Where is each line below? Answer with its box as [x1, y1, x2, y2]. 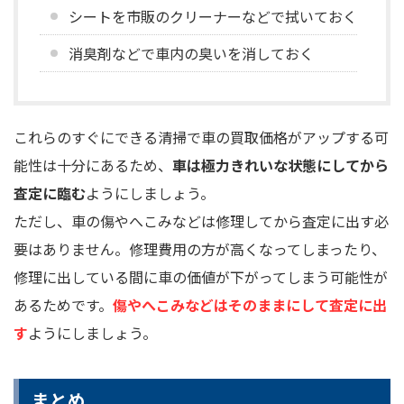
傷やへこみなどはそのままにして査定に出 [113, 293, 387, 316]
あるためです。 [14, 293, 113, 316]
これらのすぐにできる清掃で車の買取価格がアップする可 [14, 125, 389, 148]
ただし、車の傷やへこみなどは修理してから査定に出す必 [14, 209, 389, 232]
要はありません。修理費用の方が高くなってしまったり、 [14, 237, 386, 260]
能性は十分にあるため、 [14, 153, 172, 176]
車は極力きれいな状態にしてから [172, 153, 389, 176]
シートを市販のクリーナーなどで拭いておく [69, 5, 357, 27]
